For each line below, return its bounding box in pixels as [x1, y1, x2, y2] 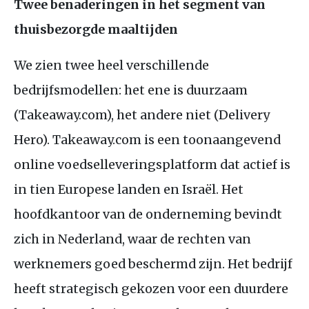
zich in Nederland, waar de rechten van [14, 230, 251, 247]
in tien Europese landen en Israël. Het [14, 181, 243, 197]
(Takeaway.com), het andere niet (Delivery [14, 106, 270, 123]
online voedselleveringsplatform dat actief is [14, 156, 290, 172]
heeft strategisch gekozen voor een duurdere [14, 280, 288, 297]
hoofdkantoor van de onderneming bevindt [14, 206, 282, 222]
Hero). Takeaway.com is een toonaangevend [14, 131, 281, 148]
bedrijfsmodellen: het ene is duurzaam [14, 81, 248, 98]
